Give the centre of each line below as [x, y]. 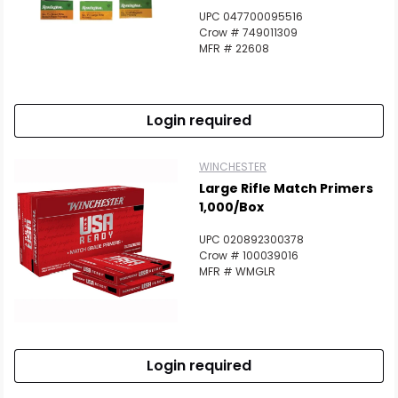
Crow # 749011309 [248, 33]
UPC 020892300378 [251, 240]
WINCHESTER [233, 167]
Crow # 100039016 [249, 256]
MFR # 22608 [234, 49]
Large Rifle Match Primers [286, 189]
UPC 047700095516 [251, 17]
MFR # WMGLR [237, 272]
